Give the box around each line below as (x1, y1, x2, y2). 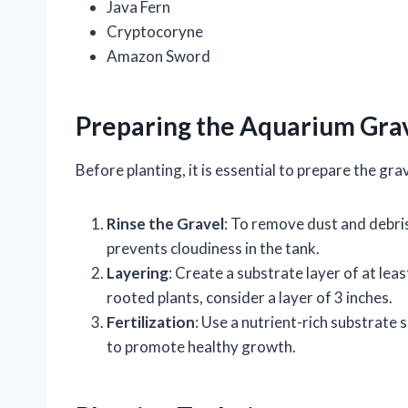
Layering (107, 263, 168, 283)
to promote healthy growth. (107, 337, 296, 357)
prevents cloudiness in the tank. (107, 239, 320, 259)
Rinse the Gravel (107, 214, 224, 234)
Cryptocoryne (107, 22, 203, 42)
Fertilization (107, 312, 195, 332)
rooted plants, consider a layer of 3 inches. (107, 288, 393, 308)
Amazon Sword (107, 46, 210, 66)
